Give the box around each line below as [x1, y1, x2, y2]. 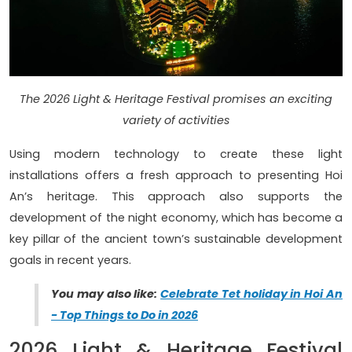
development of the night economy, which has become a [9, 210, 343, 226]
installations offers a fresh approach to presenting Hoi [9, 167, 343, 184]
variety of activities [122, 112, 230, 129]
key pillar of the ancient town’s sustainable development [9, 231, 343, 247]
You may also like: [51, 286, 161, 302]
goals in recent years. [9, 252, 131, 269]
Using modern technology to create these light [9, 146, 343, 163]
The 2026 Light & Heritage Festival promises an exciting [20, 91, 332, 108]
